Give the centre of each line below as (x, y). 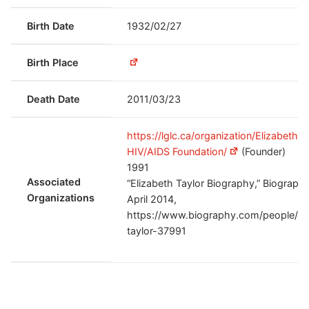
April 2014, (152, 199)
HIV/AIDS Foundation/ (177, 152)
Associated (54, 182)
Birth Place (53, 63)
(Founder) (262, 152)
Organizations (61, 198)
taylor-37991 (157, 231)
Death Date (54, 99)
